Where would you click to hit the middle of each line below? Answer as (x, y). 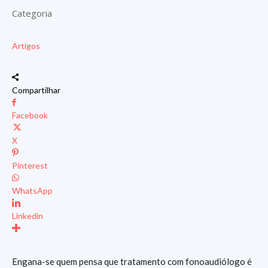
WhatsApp (32, 191)
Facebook (30, 115)
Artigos (26, 46)
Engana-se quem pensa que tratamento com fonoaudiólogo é (132, 261)
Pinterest (30, 165)
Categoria (32, 13)
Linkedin (28, 216)
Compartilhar (36, 90)
